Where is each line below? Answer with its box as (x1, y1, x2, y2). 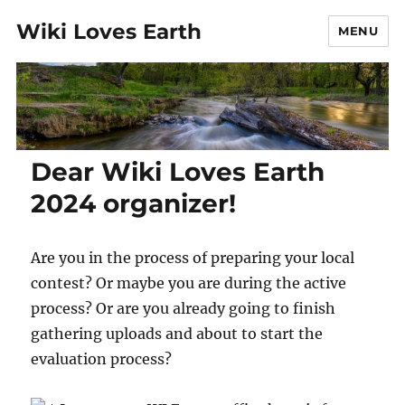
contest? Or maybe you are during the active (31, 273, 347, 292)
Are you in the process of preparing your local (31, 248, 355, 267)
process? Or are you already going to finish (31, 298, 336, 317)
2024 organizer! (31, 187, 237, 219)
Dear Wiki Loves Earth (31, 155, 325, 187)
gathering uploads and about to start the (31, 324, 324, 343)
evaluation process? (31, 349, 173, 368)
